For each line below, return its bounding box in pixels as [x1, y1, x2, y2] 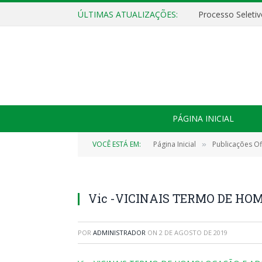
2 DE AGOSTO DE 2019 [159, 228, 227, 237]
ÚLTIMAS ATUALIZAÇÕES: [78, 8, 178, 20]
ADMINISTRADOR [93, 228, 146, 237]
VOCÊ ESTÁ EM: [92, 139, 141, 149]
